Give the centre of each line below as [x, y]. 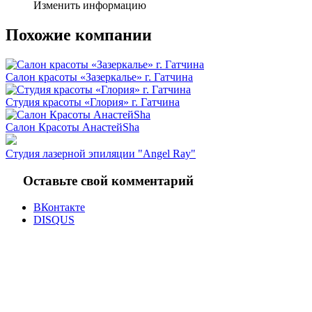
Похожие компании [79, 34]
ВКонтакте [59, 208]
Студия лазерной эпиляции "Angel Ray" [101, 153]
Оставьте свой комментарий [108, 180]
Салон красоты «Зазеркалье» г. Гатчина [99, 77]
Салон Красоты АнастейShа [72, 127]
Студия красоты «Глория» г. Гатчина [93, 102]
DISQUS [54, 220]
